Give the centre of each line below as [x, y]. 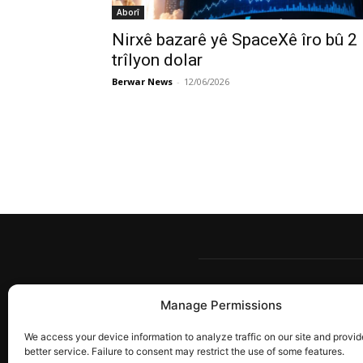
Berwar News [142, 81]
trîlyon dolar [157, 60]
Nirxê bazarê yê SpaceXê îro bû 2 [235, 40]
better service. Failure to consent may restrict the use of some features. [184, 351]
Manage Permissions [221, 305]
